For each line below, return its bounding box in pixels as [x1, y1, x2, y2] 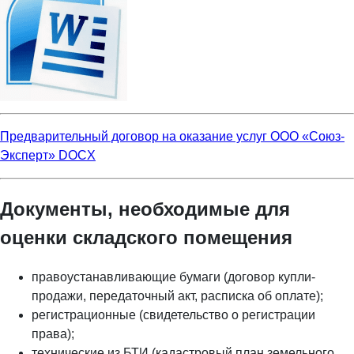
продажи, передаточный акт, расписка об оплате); [32, 289, 323, 303]
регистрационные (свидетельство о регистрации [32, 308, 315, 322]
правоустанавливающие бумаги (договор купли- [32, 270, 315, 284]
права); [32, 327, 74, 341]
